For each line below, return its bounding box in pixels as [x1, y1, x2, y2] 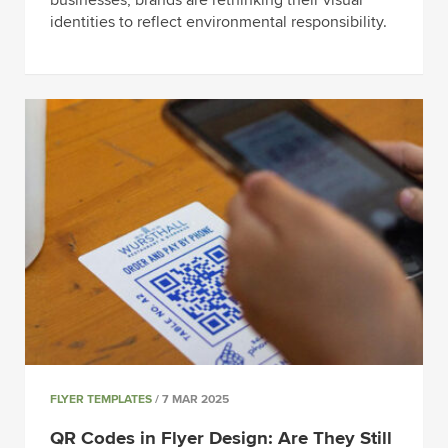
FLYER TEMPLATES [50, 392, 152, 408]
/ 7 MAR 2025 [152, 392, 229, 408]
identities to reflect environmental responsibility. [50, 12, 387, 33]
